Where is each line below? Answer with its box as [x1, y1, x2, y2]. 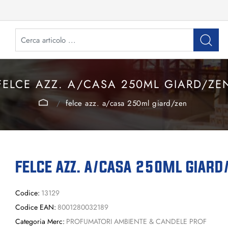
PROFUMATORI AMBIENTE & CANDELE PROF [66, 216, 207, 226]
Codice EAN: [15, 202, 56, 212]
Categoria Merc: [15, 216, 65, 226]
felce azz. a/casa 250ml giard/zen [66, 97, 187, 109]
